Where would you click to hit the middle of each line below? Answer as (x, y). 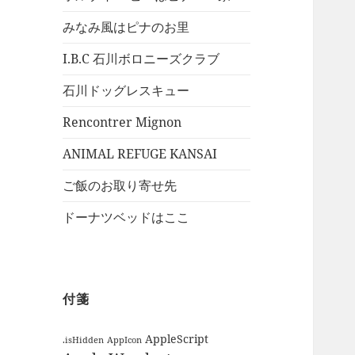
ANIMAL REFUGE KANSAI (140, 154)
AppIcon (125, 340)
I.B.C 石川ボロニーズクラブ (141, 59)
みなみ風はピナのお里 (126, 27)
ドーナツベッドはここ (126, 218)
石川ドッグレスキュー (126, 91)
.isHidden (84, 340)
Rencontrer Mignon (122, 122)
